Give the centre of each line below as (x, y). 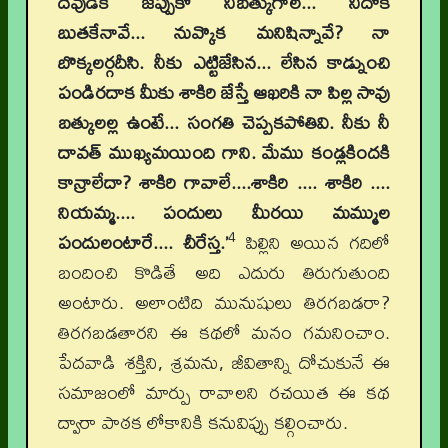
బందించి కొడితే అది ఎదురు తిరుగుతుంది (224, 272)
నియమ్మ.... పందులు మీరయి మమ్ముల (224, 212)
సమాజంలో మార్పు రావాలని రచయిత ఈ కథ (224, 392)
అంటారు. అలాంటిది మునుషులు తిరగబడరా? (224, 302)
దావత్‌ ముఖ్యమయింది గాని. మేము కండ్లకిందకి (224, 152)
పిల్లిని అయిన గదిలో (312, 242)
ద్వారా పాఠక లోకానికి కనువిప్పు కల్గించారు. (203, 422)
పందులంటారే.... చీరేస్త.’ (143, 242)
